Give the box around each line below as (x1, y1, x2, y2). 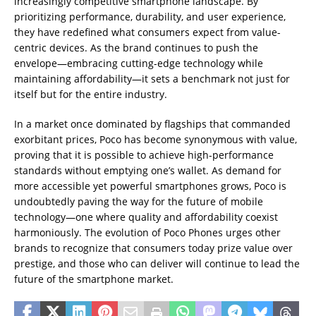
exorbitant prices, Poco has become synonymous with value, (14, 133, 297, 146)
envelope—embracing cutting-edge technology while (14, 56, 263, 70)
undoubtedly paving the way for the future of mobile (14, 195, 263, 208)
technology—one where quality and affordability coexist (14, 210, 278, 224)
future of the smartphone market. (14, 272, 174, 286)
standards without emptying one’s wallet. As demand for (14, 164, 281, 177)
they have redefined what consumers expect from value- (14, 25, 281, 39)
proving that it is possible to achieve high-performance (14, 148, 274, 162)
